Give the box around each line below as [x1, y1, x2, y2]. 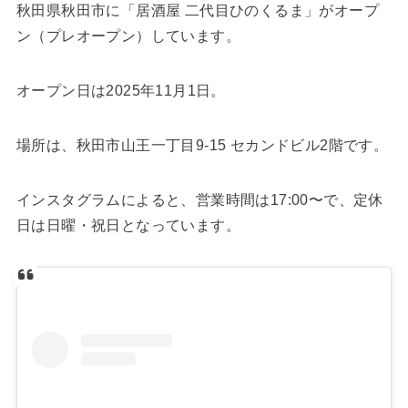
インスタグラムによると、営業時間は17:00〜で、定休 [15, 192, 383, 208]
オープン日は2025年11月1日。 [15, 83, 226, 98]
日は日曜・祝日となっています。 [15, 218, 240, 233]
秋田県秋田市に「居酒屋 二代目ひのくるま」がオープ [15, 3, 379, 18]
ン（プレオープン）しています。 [15, 28, 240, 44]
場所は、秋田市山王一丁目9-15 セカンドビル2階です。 [15, 138, 389, 153]
